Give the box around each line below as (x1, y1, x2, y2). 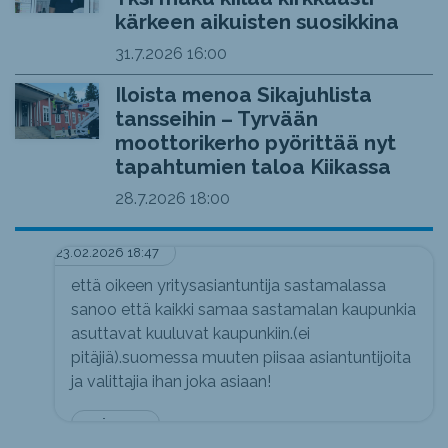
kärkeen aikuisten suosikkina (114, 8, 399, 34)
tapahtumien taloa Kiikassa (114, 153, 391, 179)
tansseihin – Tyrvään (114, 105, 318, 131)
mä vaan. (88, 416, 143, 432)
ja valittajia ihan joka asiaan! (71, 372, 271, 392)
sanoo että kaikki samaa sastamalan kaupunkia (71, 300, 416, 320)
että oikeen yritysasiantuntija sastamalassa (71, 276, 386, 296)
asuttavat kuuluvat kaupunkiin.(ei (71, 324, 310, 344)
